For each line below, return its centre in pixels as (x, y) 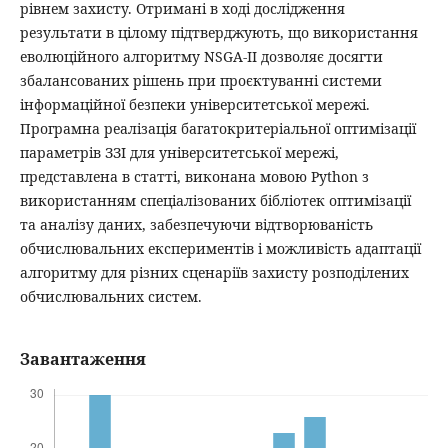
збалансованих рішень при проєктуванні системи (200, 80)
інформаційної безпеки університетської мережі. (194, 104)
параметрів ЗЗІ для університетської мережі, (179, 152)
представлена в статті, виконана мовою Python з (194, 176)
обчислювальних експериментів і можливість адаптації (220, 248)
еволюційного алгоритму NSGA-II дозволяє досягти (201, 56)
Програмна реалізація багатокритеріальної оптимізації (217, 128)
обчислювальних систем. (110, 296)
